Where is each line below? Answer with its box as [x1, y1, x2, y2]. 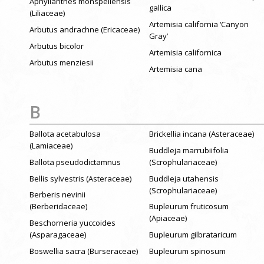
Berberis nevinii [29, 189, 85, 200]
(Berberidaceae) [29, 201, 87, 212]
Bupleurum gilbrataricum [148, 229, 237, 240]
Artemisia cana [148, 63, 202, 74]
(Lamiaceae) [29, 140, 72, 151]
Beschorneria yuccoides [29, 217, 115, 229]
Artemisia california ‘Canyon [148, 19, 249, 30]
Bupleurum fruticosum [148, 201, 229, 212]
